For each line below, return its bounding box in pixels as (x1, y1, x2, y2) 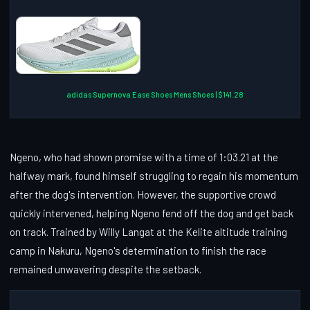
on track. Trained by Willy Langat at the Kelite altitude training (10, 225, 287, 238)
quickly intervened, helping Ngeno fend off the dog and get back (10, 206, 293, 219)
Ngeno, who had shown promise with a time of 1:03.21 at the (10, 150, 278, 163)
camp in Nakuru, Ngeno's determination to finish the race (10, 244, 266, 257)
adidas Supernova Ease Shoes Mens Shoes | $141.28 (66, 89, 244, 99)
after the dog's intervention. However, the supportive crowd (10, 188, 276, 201)
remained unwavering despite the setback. (10, 262, 201, 275)
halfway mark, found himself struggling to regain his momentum (10, 169, 298, 182)
